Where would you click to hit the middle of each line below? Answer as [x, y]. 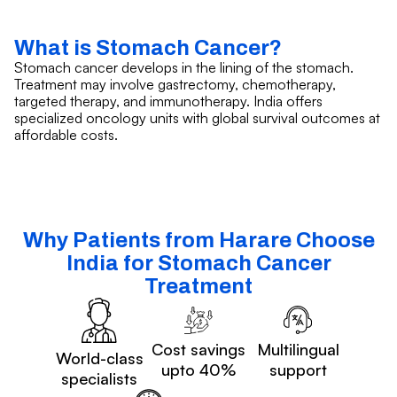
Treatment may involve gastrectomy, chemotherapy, [175, 84]
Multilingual [298, 350]
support [298, 370]
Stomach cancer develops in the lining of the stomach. [184, 67]
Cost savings [198, 350]
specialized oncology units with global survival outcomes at [197, 117]
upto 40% [198, 370]
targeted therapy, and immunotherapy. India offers [168, 101]
